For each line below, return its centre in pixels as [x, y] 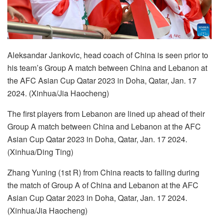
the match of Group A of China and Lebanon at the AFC [103, 185]
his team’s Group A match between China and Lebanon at [107, 68]
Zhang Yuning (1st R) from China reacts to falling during [103, 173]
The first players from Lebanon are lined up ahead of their [106, 114]
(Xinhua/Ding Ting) [40, 152]
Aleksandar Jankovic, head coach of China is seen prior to [108, 55]
